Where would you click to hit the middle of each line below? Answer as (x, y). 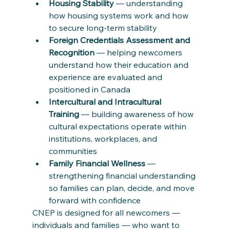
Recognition (71, 52)
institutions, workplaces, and (104, 138)
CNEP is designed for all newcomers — (107, 212)
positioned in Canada (89, 89)
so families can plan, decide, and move (122, 188)
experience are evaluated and (106, 77)
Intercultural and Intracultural (106, 101)
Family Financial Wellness (97, 163)
